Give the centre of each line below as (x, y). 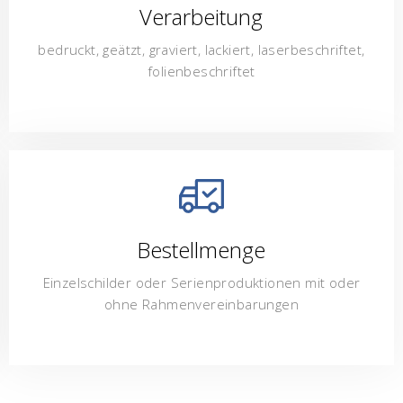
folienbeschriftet (201, 71)
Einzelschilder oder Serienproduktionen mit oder (201, 282)
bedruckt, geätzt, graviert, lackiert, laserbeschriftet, (201, 49)
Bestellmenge (201, 249)
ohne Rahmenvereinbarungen (201, 304)
